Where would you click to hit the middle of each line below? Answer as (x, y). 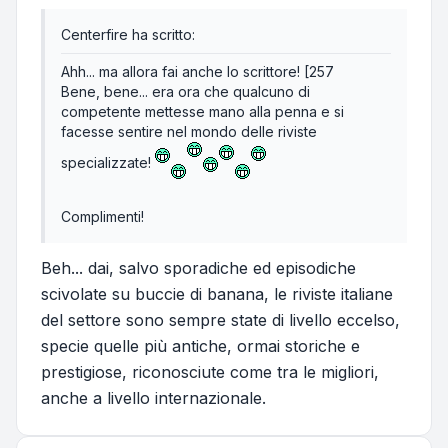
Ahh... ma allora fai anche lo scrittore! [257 (197, 72)
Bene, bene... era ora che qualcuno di (185, 92)
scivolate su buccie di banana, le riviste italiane (217, 294)
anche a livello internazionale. (153, 398)
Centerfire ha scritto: (128, 35)
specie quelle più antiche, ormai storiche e (200, 346)
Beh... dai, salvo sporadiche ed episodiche (198, 268)
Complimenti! (102, 217)
